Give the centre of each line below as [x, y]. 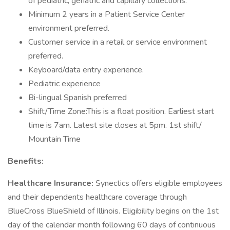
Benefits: [26, 161]
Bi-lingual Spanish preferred [78, 98]
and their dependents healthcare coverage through [97, 197]
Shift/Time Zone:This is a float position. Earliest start [121, 111]
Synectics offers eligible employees [159, 183]
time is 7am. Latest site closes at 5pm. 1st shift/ [115, 125]
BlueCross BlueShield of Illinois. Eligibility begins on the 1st [113, 211]
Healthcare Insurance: [52, 183]
